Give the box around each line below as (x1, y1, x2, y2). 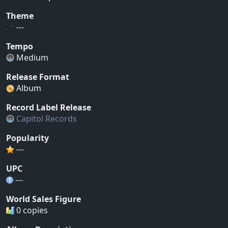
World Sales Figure (6, 193, 81, 205)
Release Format (6, 71, 69, 82)
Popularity (6, 132, 49, 144)
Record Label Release (6, 101, 91, 113)
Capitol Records (16, 112, 77, 124)
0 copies (14, 204, 48, 216)
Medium (14, 51, 48, 63)
